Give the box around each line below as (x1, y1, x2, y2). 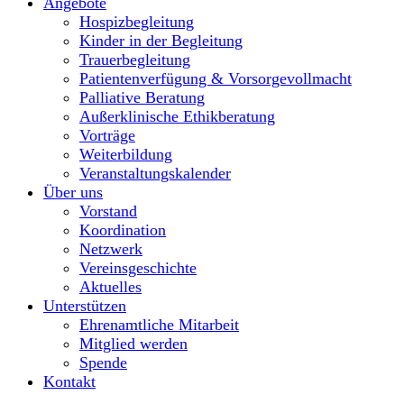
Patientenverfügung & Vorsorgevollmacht (79, 69, 352, 87)
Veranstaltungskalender (79, 163, 231, 182)
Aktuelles (79, 277, 142, 296)
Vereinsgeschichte (79, 258, 197, 277)
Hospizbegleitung (79, 12, 194, 31)
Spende (79, 353, 127, 372)
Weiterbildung (79, 144, 172, 163)
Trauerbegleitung (79, 50, 190, 69)
